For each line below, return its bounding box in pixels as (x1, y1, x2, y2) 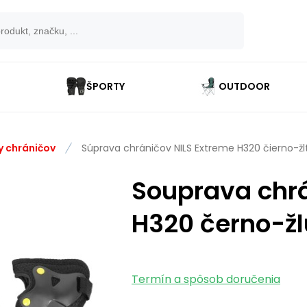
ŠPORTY (86, 79, 125, 93)
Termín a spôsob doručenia (132, 271, 280, 287)
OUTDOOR (219, 79, 271, 93)
